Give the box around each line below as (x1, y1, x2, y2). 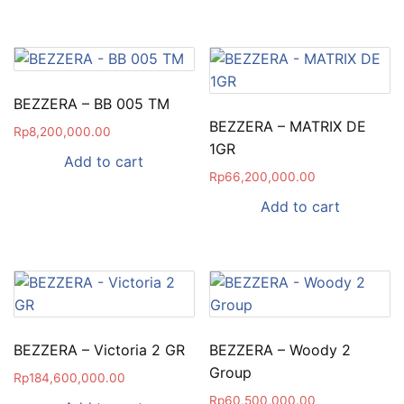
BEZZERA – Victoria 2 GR (14, 341, 185, 360)
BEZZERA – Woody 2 (209, 341, 352, 360)
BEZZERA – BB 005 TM (14, 95, 170, 114)
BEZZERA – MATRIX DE (209, 117, 367, 136)
